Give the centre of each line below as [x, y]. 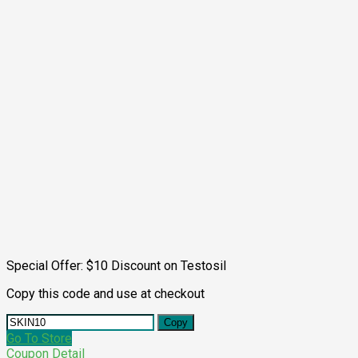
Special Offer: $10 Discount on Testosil [116, 266]
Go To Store [39, 339]
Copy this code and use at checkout [105, 294]
